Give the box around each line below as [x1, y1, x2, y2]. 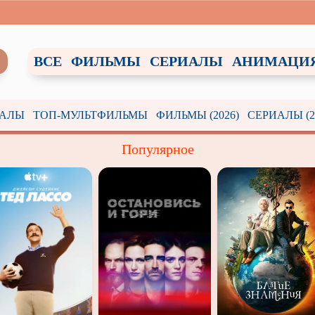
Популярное [121, 141, 194, 157]
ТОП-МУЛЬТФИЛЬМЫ [32, 109, 148, 121]
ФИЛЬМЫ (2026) [155, 109, 239, 121]
